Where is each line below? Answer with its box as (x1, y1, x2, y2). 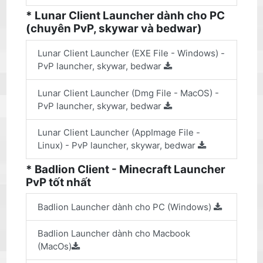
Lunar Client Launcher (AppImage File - (38, 127, 200, 139)
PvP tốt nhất (26, 175, 92, 189)
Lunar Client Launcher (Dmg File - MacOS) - (38, 87, 219, 99)
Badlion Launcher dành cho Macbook (38, 228, 190, 240)
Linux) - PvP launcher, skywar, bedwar (38, 140, 198, 151)
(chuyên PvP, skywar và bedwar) (26, 22, 203, 36)
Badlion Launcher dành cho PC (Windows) (38, 201, 214, 213)
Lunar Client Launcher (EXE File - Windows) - (38, 48, 225, 59)
